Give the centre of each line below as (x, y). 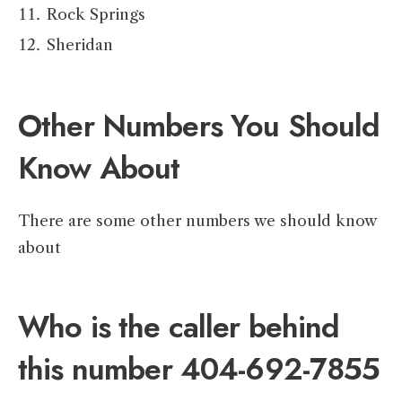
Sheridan (80, 45)
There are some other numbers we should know (197, 221)
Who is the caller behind (179, 328)
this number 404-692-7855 (199, 370)
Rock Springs (96, 15)
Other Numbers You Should (199, 127)
